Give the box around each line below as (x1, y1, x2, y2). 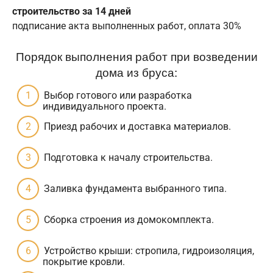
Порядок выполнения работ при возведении (15, 47, 258, 64)
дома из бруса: (96, 63, 177, 80)
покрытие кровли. (43, 255, 125, 268)
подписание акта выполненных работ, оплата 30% (12, 19, 241, 32)
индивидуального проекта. (43, 100, 166, 112)
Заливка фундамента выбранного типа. (44, 182, 227, 194)
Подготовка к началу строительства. (44, 151, 213, 163)
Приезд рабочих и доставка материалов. (44, 120, 231, 132)
